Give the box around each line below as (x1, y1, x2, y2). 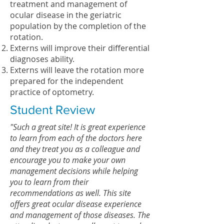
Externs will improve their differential (10, 42, 149, 53)
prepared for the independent (10, 75, 123, 86)
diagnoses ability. (10, 53, 74, 64)
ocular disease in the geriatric (10, 9, 121, 20)
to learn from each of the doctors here (10, 132, 142, 143)
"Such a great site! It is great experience (10, 121, 145, 132)
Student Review (10, 102, 95, 116)
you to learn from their (10, 176, 88, 187)
